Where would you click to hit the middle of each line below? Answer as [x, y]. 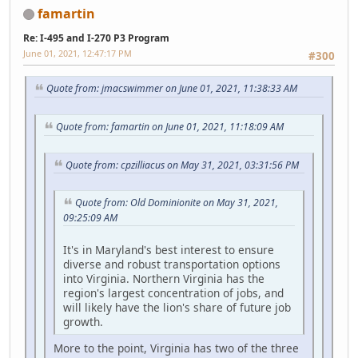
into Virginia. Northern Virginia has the [164, 278]
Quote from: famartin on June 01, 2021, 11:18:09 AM [170, 126]
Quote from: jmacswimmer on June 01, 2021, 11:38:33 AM [172, 89]
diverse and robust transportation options [172, 264]
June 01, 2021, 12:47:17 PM [78, 53]
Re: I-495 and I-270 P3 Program [96, 38]
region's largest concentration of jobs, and [173, 292]
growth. [83, 321]
